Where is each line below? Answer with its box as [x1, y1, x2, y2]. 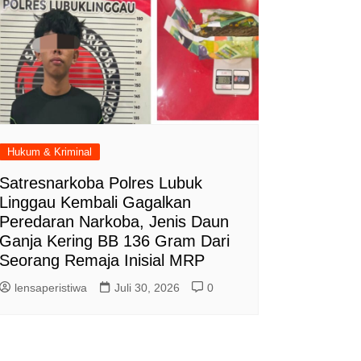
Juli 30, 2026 [114, 281, 180, 295]
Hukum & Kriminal [6, 146, 92, 159]
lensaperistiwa [14, 281, 87, 295]
